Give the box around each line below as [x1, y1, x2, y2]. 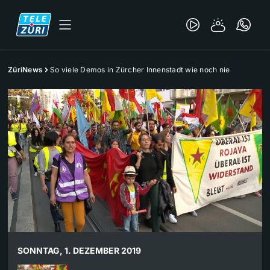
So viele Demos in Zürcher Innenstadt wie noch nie [50, 65, 230, 74]
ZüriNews [8, 65, 43, 74]
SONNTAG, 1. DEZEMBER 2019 [17, 245, 141, 256]
